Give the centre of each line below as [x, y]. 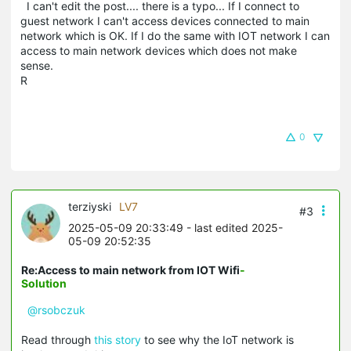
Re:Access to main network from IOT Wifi [130, 270]
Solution [44, 283]
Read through [58, 339]
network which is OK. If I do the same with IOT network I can [175, 35]
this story [118, 339]
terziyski [90, 206]
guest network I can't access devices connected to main [165, 20]
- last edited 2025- [233, 227]
